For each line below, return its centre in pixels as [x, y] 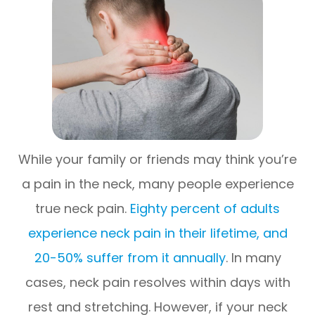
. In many [253, 257]
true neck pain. [83, 208]
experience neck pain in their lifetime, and [157, 233]
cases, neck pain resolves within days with [157, 282]
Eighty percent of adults [205, 208]
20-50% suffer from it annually [130, 257]
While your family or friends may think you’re [157, 159]
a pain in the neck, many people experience [157, 184]
